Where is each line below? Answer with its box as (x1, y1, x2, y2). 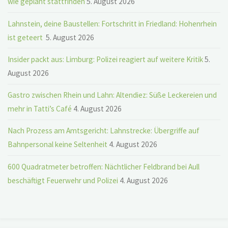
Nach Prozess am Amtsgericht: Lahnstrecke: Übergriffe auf (8, 126, 200, 136)
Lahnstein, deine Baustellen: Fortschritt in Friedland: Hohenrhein (8, 18, 217, 28)
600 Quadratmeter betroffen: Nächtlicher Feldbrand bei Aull (8, 161, 200, 172)
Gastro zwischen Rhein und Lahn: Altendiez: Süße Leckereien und (8, 90, 217, 100)
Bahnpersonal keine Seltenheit (8, 139, 108, 150)
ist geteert (8, 32, 45, 42)
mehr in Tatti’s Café (8, 104, 72, 114)
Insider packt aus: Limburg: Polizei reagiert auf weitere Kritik (8, 54, 204, 64)
